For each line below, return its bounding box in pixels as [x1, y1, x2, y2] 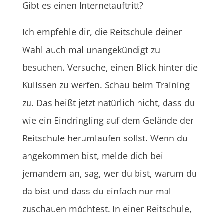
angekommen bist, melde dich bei [22, 149, 163, 162]
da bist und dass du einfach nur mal [22, 185, 171, 197]
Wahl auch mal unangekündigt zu [22, 43, 160, 55]
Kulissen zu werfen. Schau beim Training [22, 79, 190, 91]
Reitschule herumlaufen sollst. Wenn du [22, 132, 188, 144]
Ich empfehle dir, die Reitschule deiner [22, 26, 182, 38]
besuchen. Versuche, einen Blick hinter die [22, 61, 198, 73]
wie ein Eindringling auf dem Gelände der [22, 114, 193, 126]
